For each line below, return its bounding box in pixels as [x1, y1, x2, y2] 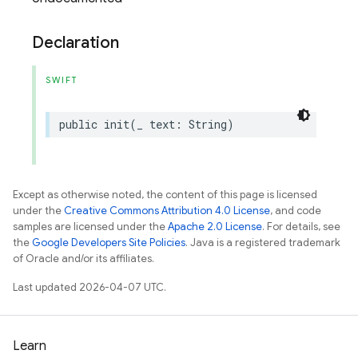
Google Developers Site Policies [32, 236, 185, 249]
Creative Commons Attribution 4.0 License [64, 204, 270, 217]
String [189, 117, 227, 132]
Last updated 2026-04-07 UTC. [13, 280, 166, 294]
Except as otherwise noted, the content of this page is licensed [13, 188, 317, 201]
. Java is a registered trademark [185, 236, 340, 249]
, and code [270, 204, 321, 217]
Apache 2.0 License [168, 220, 262, 233]
